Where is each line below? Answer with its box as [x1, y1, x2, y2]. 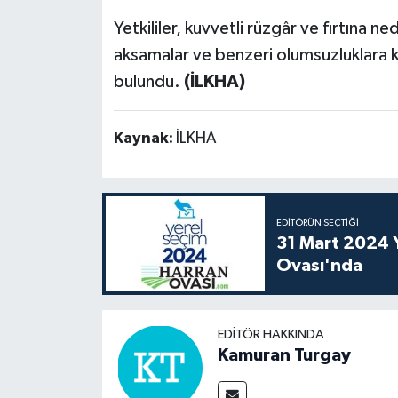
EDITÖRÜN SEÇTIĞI [275, 218, 359, 227]
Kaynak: [113, 130, 176, 147]
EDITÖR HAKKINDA [217, 328, 324, 342]
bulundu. [113, 72, 184, 91]
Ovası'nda [275, 256, 362, 275]
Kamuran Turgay [217, 346, 351, 365]
